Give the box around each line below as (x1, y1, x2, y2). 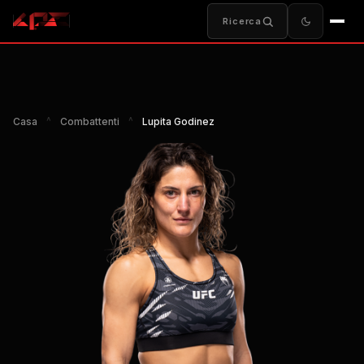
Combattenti (60, 115, 119, 128)
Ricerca (223, 15, 262, 27)
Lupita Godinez (142, 115, 214, 128)
